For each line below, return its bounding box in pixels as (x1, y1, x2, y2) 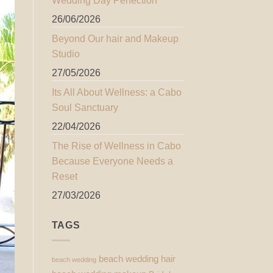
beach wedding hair (98, 253, 175, 264)
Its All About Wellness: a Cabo (51, 87, 182, 97)
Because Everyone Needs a (51, 155, 173, 166)
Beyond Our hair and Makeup (51, 33, 179, 44)
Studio (51, 48, 80, 59)
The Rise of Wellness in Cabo (51, 140, 181, 151)
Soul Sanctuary (51, 102, 118, 113)
